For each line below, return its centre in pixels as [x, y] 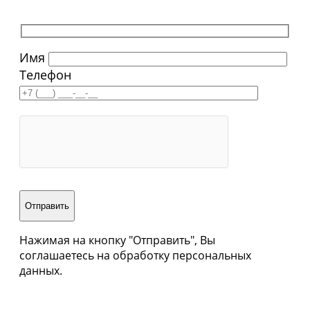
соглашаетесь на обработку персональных [135, 255]
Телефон [45, 74]
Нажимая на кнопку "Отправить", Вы [117, 240]
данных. [41, 270]
